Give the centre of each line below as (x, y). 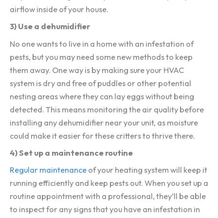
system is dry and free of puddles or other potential (100, 83)
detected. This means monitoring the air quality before (107, 109)
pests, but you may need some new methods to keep (101, 57)
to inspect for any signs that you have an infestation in (105, 209)
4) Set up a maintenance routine (71, 153)
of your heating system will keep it (147, 170)
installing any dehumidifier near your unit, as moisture (104, 122)
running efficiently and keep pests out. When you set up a (109, 183)
